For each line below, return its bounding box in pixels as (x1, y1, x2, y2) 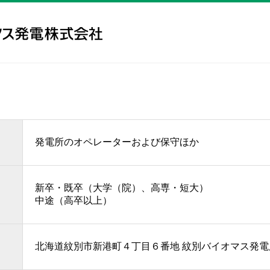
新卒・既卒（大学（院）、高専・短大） (35, 183, 209, 193)
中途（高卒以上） (35, 195, 112, 206)
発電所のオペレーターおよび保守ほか (35, 137, 199, 147)
